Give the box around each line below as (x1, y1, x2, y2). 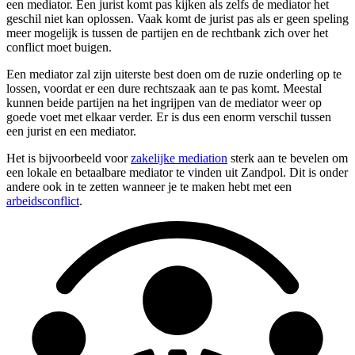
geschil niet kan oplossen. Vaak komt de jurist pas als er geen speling (6, 12, 349, 26)
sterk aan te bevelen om (227, 151, 348, 166)
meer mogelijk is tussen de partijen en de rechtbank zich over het (6, 26, 328, 40)
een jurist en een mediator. (6, 124, 136, 139)
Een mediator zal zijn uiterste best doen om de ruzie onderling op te (6, 67, 342, 82)
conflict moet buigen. (6, 40, 112, 55)
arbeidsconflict (6, 194, 79, 208)
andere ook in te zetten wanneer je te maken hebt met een (6, 180, 292, 194)
